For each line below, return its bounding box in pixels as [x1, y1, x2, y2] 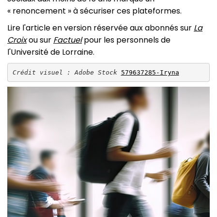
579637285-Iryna [121, 68, 179, 76]
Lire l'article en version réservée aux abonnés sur [7, 22, 194, 33]
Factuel [53, 34, 82, 46]
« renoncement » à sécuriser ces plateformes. [7, 5, 182, 16]
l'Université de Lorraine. [7, 46, 94, 58]
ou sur [27, 34, 53, 46]
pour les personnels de [84, 34, 170, 46]
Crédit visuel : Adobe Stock [12, 68, 121, 76]
